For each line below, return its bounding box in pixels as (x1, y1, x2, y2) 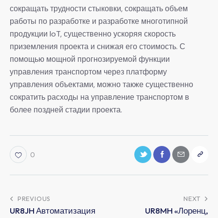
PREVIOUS (17, 195, 51, 203)
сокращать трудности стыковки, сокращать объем (10, 3, 188, 14)
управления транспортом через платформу (10, 66, 167, 77)
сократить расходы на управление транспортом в (10, 91, 189, 102)
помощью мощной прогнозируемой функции (10, 54, 170, 64)
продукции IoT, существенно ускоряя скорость (10, 28, 176, 39)
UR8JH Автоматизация (10, 205, 95, 216)
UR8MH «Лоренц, (145, 205, 208, 216)
